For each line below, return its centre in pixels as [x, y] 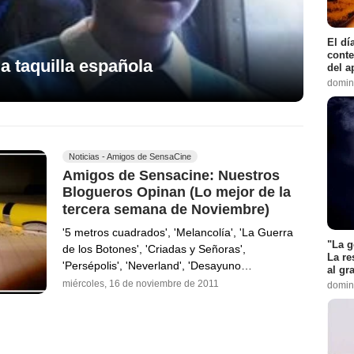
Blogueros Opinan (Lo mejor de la [177, 192]
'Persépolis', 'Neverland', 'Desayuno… [157, 265]
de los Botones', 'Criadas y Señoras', [154, 249]
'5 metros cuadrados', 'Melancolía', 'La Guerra [178, 232]
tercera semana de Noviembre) [166, 209]
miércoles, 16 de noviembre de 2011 [141, 283]
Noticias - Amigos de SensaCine [130, 156]
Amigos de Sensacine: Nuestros [171, 175]
